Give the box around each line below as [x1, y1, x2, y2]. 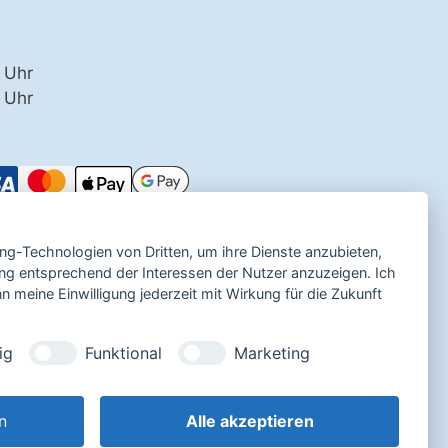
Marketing [234, 342, 310, 363]
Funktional [85, 342, 162, 363]
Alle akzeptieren [185, 410, 314, 431]
